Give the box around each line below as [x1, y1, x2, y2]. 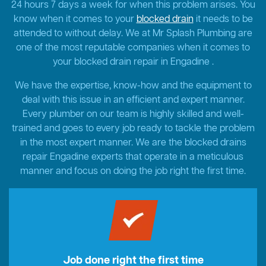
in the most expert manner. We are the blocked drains [20, 137, 246, 150]
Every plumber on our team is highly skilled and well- [22, 108, 244, 122]
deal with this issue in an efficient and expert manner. [21, 94, 245, 107]
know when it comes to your [13, 13, 137, 27]
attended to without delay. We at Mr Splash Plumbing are [14, 27, 252, 41]
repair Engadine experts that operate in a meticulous [23, 151, 243, 164]
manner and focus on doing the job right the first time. [20, 165, 246, 179]
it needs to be [193, 13, 253, 27]
